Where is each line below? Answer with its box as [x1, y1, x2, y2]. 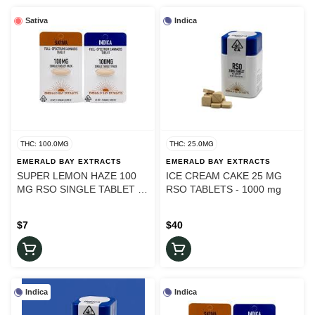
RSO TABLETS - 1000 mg [166, 184, 281, 195]
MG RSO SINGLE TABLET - [17, 184, 141, 195]
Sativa [25, 16, 48, 25]
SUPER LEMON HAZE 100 [17, 170, 136, 182]
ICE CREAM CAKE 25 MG [166, 170, 282, 182]
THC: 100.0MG [20, 140, 69, 148]
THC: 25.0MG [169, 140, 214, 148]
